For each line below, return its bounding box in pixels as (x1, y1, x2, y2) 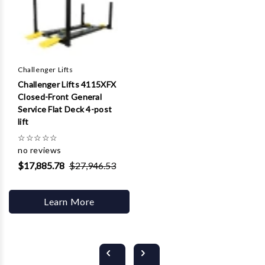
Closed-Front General (18, 92, 102, 102)
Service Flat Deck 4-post (18, 104, 112, 115)
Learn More (44, 196, 95, 208)
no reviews (18, 145, 62, 156)
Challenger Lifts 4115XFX (18, 79, 117, 90)
